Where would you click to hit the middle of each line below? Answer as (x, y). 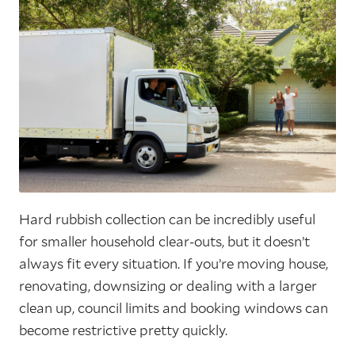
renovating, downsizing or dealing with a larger (168, 286)
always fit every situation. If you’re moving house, (174, 264)
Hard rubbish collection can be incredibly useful (167, 219)
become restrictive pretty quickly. (123, 330)
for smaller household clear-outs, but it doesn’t (164, 242)
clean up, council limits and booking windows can (174, 308)
